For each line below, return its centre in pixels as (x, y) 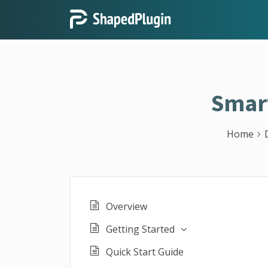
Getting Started (140, 229)
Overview (127, 206)
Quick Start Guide (145, 252)
